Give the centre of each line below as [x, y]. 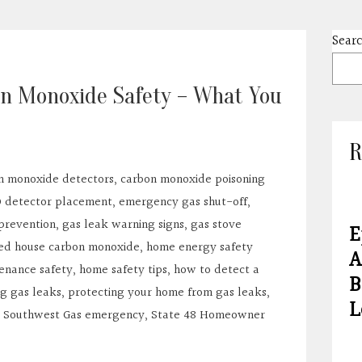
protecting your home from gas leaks [167, 292]
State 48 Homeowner [208, 315]
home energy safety [199, 247]
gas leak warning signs [123, 224]
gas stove [216, 224]
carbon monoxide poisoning [192, 179]
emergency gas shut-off [183, 202]
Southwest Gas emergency [74, 315]
